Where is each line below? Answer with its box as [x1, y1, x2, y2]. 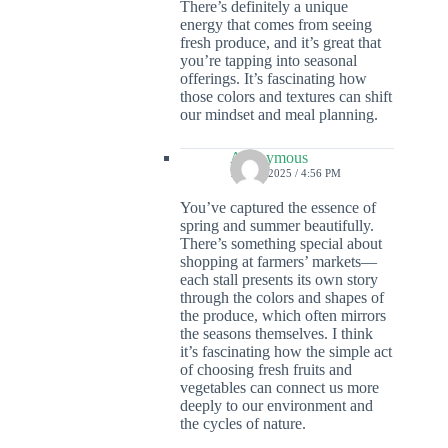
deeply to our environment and [180, 397, 373, 415]
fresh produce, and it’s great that [180, 34, 381, 52]
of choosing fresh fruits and [180, 361, 352, 379]
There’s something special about [180, 235, 382, 253]
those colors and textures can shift [180, 88, 392, 106]
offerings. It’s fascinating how [180, 70, 367, 88]
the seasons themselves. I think [180, 325, 373, 343]
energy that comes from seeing [180, 16, 372, 34]
